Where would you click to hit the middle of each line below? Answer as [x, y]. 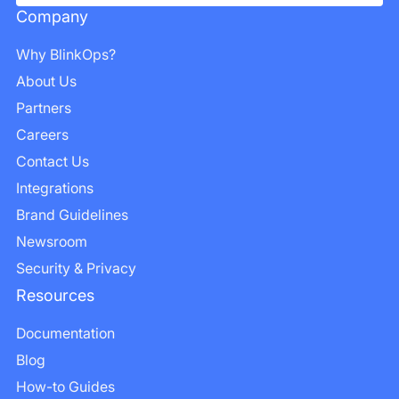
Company [52, 16]
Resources [55, 295]
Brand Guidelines [72, 214]
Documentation [65, 333]
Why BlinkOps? [66, 54]
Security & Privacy [76, 268]
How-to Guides [65, 386]
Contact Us [53, 161]
